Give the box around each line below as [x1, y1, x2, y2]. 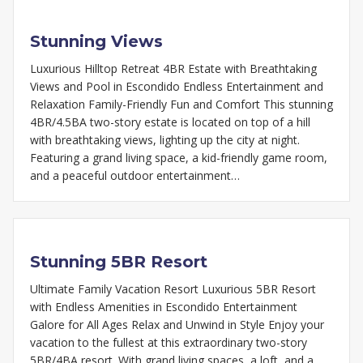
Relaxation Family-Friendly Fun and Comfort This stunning [30, 96, 333, 113]
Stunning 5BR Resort [30, 252, 207, 272]
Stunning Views [30, 32, 163, 52]
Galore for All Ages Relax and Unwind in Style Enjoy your [30, 317, 324, 333]
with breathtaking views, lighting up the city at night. [30, 132, 300, 148]
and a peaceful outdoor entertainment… [30, 168, 240, 184]
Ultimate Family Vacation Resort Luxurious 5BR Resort [30, 281, 316, 297]
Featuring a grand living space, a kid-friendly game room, [30, 150, 327, 166]
